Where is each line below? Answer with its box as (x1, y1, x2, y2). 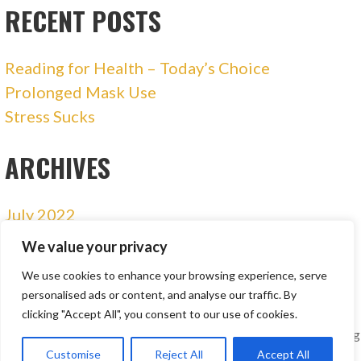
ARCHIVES (5, 148, 111, 187)
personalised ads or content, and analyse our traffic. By (22, 288, 297, 301)
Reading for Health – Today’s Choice (5, 58, 271, 78)
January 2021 (5, 229, 103, 249)
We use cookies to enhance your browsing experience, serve (22, 268, 327, 282)
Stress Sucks (5, 106, 96, 127)
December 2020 (5, 253, 123, 273)
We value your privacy (22, 238, 168, 255)
